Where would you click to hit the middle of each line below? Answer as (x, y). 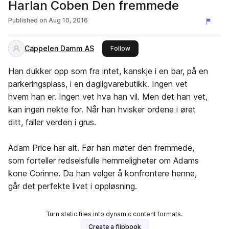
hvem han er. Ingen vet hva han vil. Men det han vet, (108, 97)
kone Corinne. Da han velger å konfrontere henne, (102, 173)
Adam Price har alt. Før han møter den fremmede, (101, 148)
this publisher (150, 48)
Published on (28, 20)
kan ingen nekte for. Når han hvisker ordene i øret (102, 109)
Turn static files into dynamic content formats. (114, 214)
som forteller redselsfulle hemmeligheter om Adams (104, 161)
